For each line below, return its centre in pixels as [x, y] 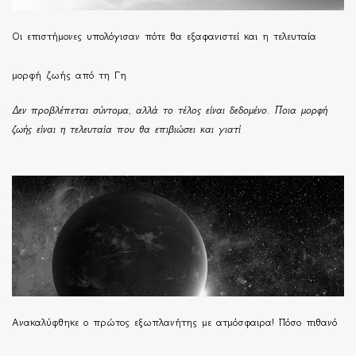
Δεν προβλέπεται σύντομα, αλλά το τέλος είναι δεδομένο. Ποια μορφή [170, 110]
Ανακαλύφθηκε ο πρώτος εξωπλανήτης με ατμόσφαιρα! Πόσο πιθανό [174, 323]
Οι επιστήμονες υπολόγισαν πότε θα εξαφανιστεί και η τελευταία [164, 37]
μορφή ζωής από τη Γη [69, 75]
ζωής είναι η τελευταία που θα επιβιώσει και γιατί [126, 130]
